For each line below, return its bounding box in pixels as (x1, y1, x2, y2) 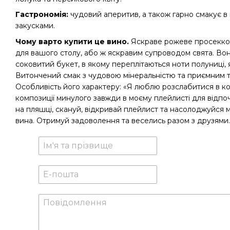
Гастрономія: (15, 10, 68, 20)
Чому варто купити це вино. (15, 36, 129, 46)
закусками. (15, 21, 55, 31)
